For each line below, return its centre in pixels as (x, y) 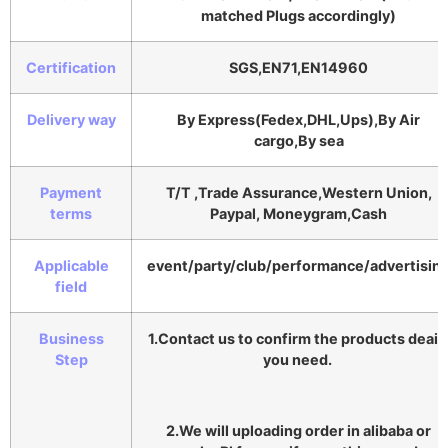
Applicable (71, 266)
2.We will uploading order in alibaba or (298, 431)
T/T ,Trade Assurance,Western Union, (298, 193)
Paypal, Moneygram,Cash (298, 214)
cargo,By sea (298, 141)
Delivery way (71, 120)
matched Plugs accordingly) (298, 16)
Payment (71, 193)
